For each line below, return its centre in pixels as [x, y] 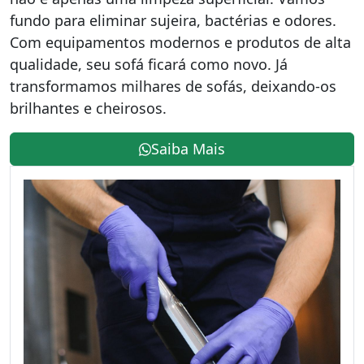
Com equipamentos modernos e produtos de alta [180, 43]
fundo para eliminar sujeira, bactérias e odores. [173, 21]
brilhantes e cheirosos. [88, 108]
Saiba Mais [188, 149]
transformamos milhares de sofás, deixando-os [173, 87]
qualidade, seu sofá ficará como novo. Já [149, 65]
